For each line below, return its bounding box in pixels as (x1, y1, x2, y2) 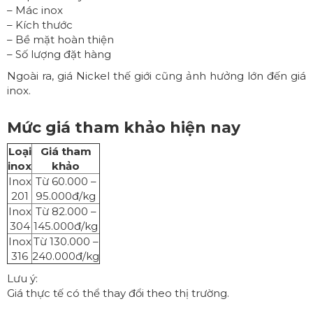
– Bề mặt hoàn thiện (7, 32, 114, 46)
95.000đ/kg (36, 189, 96, 203)
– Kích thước (7, 17, 73, 31)
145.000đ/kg (34, 219, 98, 233)
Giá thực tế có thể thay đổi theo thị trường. (7, 286, 229, 300)
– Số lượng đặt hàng (7, 47, 111, 61)
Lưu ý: (7, 271, 38, 285)
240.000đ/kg (32, 249, 99, 263)
